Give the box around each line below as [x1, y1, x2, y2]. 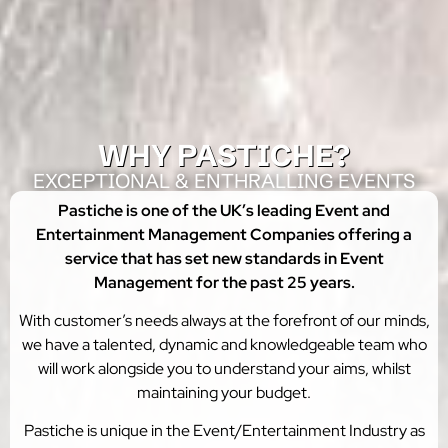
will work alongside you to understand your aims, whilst [37, 357, 411, 379]
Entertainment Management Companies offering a [36, 223, 412, 245]
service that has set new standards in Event [64, 247, 384, 269]
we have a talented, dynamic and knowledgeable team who [21, 333, 427, 355]
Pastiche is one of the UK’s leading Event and [58, 199, 390, 221]
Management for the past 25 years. [93, 271, 355, 293]
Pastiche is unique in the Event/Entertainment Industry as [23, 419, 425, 441]
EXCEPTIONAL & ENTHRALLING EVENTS [33, 167, 415, 193]
